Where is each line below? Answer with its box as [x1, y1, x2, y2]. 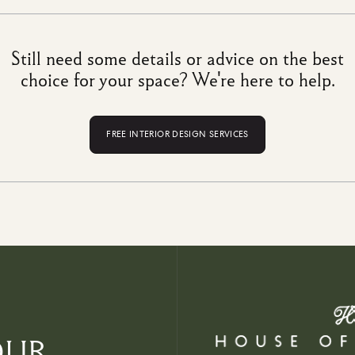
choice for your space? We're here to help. [20, 67, 335, 91]
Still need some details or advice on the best [11, 46, 344, 70]
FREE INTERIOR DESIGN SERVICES [106, 128, 249, 140]
